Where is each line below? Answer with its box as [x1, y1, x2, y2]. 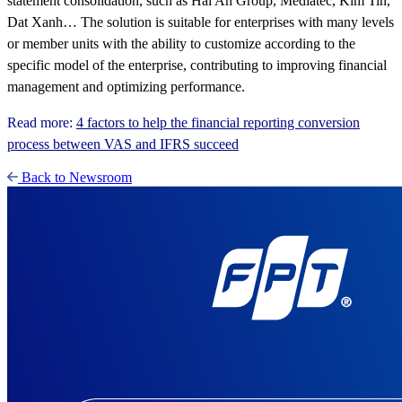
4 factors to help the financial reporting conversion [76, 114, 360, 130]
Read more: [7, 114, 76, 130]
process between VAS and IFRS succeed [7, 135, 239, 152]
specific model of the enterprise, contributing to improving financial [7, 57, 387, 73]
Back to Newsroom [22, 169, 132, 185]
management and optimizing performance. [7, 78, 245, 94]
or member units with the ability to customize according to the [7, 35, 355, 51]
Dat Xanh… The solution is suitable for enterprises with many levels [7, 13, 394, 30]
